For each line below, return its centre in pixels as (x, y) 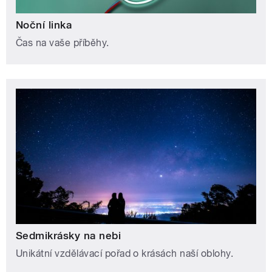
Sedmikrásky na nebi (69, 236)
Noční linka (44, 25)
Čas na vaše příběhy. (63, 43)
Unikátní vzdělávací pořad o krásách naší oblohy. (125, 254)
